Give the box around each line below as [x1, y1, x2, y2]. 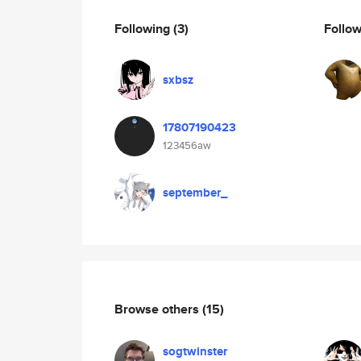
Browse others [114, 299, 202, 318]
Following [114, 19, 173, 38]
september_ [163, 184, 227, 201]
